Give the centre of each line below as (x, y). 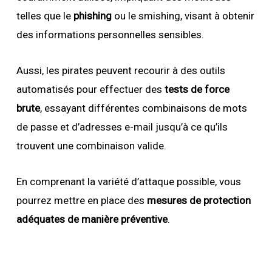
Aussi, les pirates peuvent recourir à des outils (121, 70)
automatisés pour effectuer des (89, 89)
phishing (92, 15)
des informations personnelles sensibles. (110, 34)
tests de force (195, 89)
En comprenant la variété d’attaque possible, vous (128, 181)
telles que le (45, 15)
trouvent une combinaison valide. (91, 145)
